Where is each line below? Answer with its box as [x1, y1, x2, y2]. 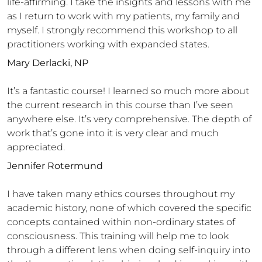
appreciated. [7, 142, 65, 153]
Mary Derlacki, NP [7, 57, 88, 68]
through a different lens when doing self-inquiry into [7, 244, 250, 256]
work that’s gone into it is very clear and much [7, 127, 219, 139]
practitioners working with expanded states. [7, 39, 209, 50]
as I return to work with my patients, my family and [7, 11, 240, 22]
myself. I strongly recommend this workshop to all [7, 25, 237, 36]
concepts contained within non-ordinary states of [7, 216, 235, 227]
